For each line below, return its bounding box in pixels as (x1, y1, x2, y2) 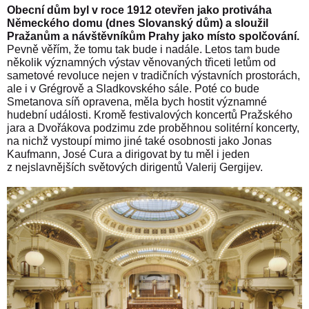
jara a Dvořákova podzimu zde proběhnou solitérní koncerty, (7, 122, 299, 134)
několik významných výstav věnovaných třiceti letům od (7, 57, 276, 69)
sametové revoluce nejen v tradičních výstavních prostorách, (7, 70, 300, 82)
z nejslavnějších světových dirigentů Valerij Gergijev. (7, 161, 263, 174)
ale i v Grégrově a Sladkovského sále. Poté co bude (7, 83, 259, 95)
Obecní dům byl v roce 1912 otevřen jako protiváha (7, 4, 272, 17)
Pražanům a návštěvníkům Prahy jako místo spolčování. (7, 30, 299, 43)
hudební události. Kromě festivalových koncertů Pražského (7, 109, 292, 121)
